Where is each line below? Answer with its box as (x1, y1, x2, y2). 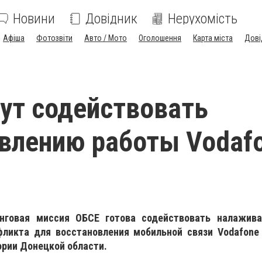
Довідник (85, 11, 137, 27)
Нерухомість (168, 11, 237, 27)
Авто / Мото (84, 33, 127, 43)
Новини (13, 11, 55, 27)
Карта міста (193, 33, 233, 43)
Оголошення (139, 33, 181, 43)
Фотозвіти (36, 33, 73, 43)
